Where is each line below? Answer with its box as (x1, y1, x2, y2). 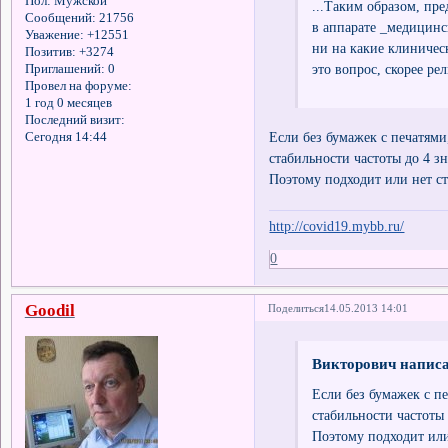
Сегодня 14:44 (24, 129, 107, 144)
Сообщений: (24, 10, 96, 25)
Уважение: (24, 27, 84, 42)
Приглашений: (24, 61, 105, 76)
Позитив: (24, 44, 76, 59)
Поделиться (268, 301, 325, 314)
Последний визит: (24, 112, 125, 127)
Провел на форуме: (24, 78, 132, 93)
